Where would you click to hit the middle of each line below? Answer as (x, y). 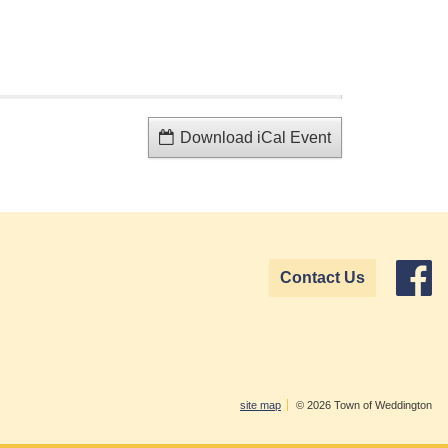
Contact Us (323, 277)
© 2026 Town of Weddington (362, 404)
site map (260, 404)
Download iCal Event (255, 138)
